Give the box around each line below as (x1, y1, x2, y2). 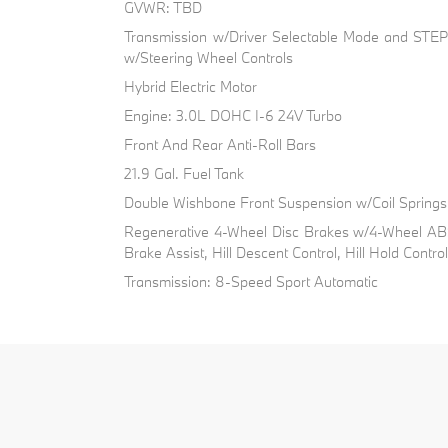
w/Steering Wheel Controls (124, 47, 294, 67)
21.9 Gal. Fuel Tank (124, 163, 245, 183)
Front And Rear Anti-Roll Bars (124, 134, 317, 154)
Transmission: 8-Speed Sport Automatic (124, 271, 379, 291)
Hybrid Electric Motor (124, 76, 258, 96)
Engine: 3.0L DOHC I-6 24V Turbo (124, 105, 343, 125)
